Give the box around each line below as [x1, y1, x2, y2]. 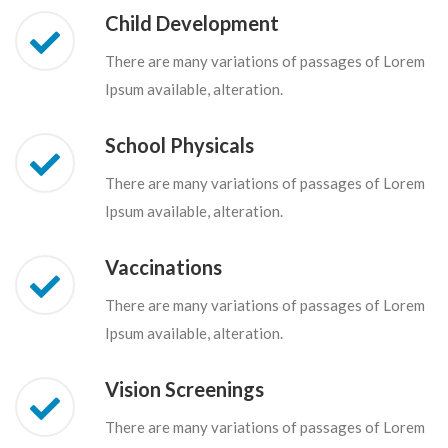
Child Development [105, 11, 279, 36]
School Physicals [105, 133, 254, 158]
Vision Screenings [105, 377, 264, 402]
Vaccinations [105, 255, 222, 280]
